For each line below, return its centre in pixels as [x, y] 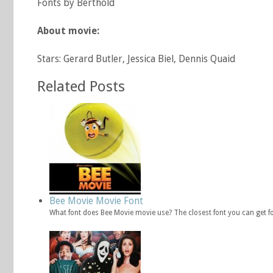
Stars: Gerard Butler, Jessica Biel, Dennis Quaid [136, 59]
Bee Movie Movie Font [96, 201]
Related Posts [81, 86]
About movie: [68, 31]
